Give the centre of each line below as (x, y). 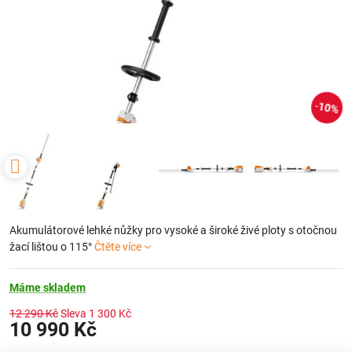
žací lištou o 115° (52, 247)
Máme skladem (48, 288)
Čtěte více (118, 247)
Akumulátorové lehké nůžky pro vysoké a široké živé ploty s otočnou (173, 230)
